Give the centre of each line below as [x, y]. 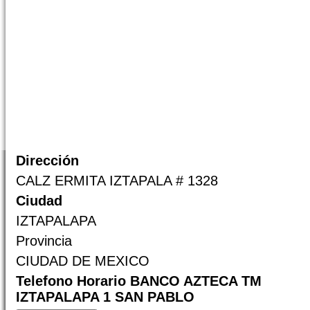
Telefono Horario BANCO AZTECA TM [139, 281]
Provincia [44, 241]
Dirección [47, 161]
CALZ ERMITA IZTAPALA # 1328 [117, 181]
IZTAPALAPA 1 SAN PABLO [105, 297]
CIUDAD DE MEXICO [83, 261]
